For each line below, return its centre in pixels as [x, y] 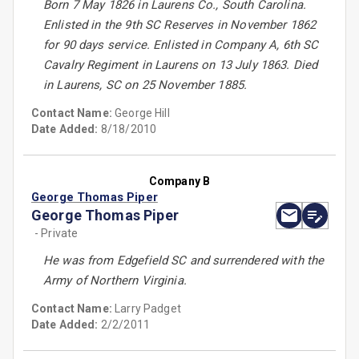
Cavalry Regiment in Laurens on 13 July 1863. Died [181, 65]
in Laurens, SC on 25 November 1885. [145, 85]
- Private [56, 234]
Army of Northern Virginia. [115, 281]
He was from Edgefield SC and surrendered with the [184, 261]
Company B [179, 182]
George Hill [142, 113]
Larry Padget [148, 309]
